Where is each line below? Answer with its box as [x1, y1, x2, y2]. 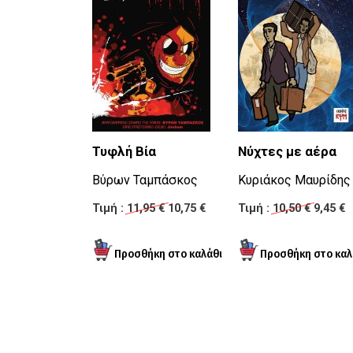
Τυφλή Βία [92, 144, 156, 160]
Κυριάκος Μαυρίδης [238, 173, 351, 188]
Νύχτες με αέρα [238, 144, 336, 160]
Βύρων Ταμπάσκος [92, 173, 198, 188]
